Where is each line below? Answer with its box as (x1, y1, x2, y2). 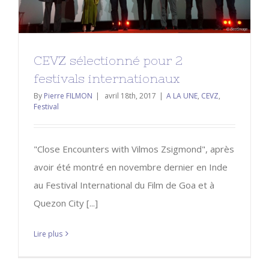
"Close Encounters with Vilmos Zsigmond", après (34, 142, 234, 155)
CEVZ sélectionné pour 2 (34, 53, 183, 67)
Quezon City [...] (34, 196, 98, 209)
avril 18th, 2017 (104, 90, 156, 101)
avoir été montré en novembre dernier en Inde (34, 160, 228, 173)
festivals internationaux (34, 71, 180, 85)
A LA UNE (166, 90, 198, 101)
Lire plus (34, 228, 62, 239)
